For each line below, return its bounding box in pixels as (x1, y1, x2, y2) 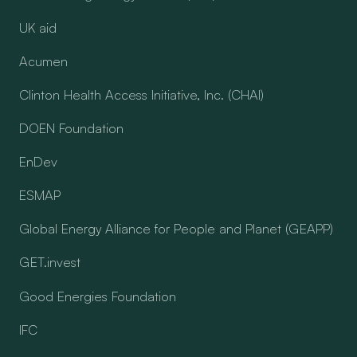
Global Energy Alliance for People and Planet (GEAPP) (18, 220, 333, 237)
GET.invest (18, 253, 80, 271)
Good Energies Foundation (18, 287, 176, 304)
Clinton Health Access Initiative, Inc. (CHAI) (18, 85, 264, 103)
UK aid (18, 18, 57, 36)
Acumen (18, 52, 68, 69)
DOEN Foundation (18, 120, 124, 137)
